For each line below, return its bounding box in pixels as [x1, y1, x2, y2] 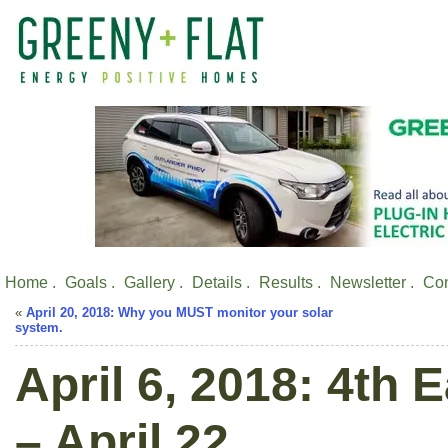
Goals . [65, 274, 115, 291]
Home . [5, 274, 56, 291]
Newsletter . [330, 274, 414, 291]
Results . [259, 274, 321, 291]
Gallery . [124, 274, 183, 291]
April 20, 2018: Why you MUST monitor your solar [26, 305, 333, 320]
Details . [192, 274, 250, 291]
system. [15, 320, 63, 335]
